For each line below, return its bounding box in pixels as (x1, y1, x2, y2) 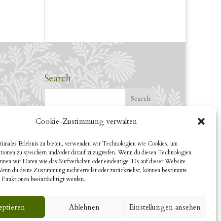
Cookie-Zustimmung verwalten (35, 116, 137, 126)
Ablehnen (69, 202, 100, 212)
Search (44, 72, 72, 85)
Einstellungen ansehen (129, 202, 201, 212)
